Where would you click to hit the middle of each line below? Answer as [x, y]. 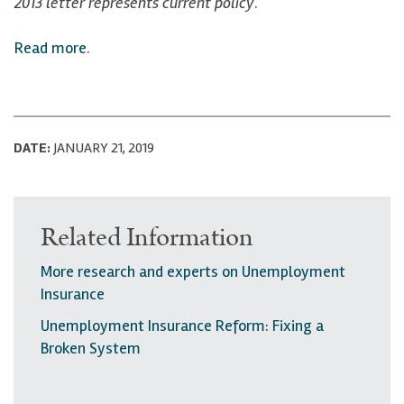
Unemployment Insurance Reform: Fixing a [182, 325]
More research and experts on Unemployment [193, 271]
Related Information [147, 237]
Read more [50, 47]
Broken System [91, 348]
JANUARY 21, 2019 [102, 147]
